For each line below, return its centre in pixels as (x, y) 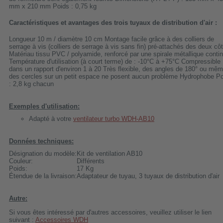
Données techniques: (41, 141)
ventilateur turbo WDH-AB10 (114, 118)
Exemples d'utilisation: (44, 106)
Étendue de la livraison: (43, 176)
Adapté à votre (51, 118)
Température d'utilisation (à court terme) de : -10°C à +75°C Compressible (115, 61)
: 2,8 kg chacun (31, 84)
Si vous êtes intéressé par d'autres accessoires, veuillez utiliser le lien (110, 212)
